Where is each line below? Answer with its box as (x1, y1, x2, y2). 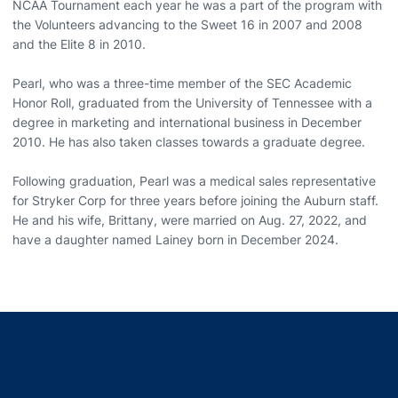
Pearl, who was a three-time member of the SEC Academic (12, 75, 352, 91)
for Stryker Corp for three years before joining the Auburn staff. (12, 192, 378, 208)
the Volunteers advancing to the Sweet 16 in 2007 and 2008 (12, 16, 362, 32)
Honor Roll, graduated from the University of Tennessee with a (12, 94, 372, 110)
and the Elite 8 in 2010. (12, 36, 149, 52)
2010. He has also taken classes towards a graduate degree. (12, 133, 365, 149)
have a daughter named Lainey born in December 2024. (12, 231, 338, 247)
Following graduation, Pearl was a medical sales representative (12, 172, 376, 188)
